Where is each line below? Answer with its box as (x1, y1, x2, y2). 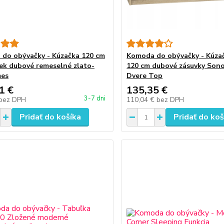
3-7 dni (84, 94, 106, 103)
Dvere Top (126, 71, 163, 80)
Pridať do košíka (19, 111, 81, 122)
